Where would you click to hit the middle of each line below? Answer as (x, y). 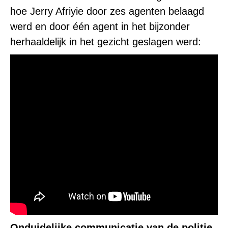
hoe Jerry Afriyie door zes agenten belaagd (107, 11)
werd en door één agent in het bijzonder (100, 26)
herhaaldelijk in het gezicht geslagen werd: (106, 42)
